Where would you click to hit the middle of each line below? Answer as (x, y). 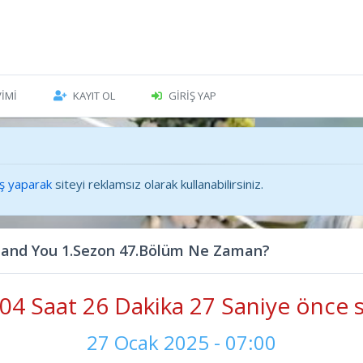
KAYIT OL (94, 96)
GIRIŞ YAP (192, 96)
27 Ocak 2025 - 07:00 (181, 343)
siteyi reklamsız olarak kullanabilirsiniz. (158, 184)
